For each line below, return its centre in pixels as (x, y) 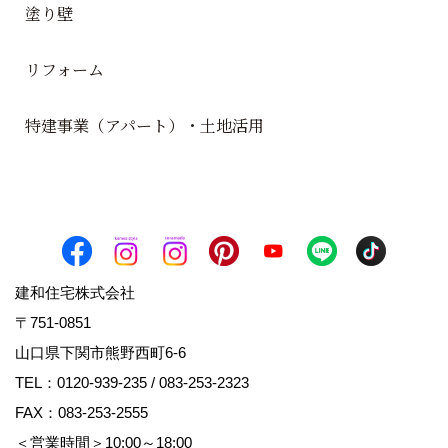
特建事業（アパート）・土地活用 (144, 126)
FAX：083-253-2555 (81, 413)
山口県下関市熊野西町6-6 (108, 353)
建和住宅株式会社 (75, 293)
